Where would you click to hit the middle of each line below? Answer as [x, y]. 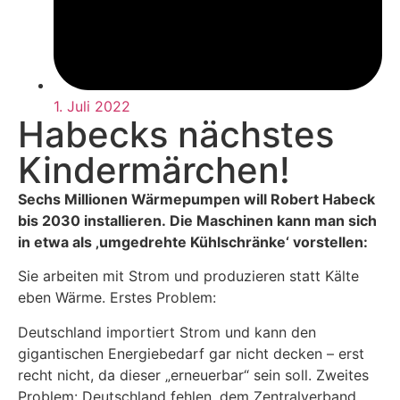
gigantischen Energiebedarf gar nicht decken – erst [191, 353]
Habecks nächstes [176, 134]
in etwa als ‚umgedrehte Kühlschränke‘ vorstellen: [193, 242]
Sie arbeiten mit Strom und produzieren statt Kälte [188, 276]
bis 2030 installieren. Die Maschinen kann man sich [197, 220]
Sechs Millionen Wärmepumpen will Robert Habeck [196, 199]
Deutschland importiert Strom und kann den [167, 332]
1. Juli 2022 [92, 106]
